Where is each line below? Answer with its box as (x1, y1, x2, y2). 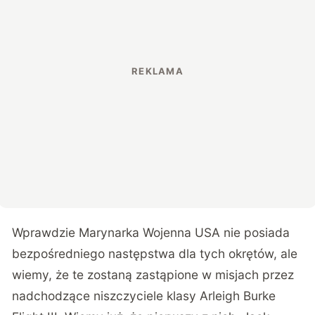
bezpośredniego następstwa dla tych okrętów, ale (12, 246, 298, 262)
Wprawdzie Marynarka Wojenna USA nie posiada (12, 225, 290, 240)
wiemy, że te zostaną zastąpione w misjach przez (12, 267, 295, 283)
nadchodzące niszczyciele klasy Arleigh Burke (12, 288, 276, 304)
